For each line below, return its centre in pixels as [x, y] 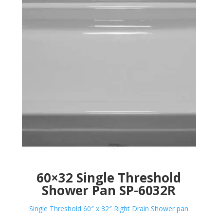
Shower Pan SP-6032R [109, 190]
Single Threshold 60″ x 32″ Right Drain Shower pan [109, 208]
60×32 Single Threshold [109, 177]
